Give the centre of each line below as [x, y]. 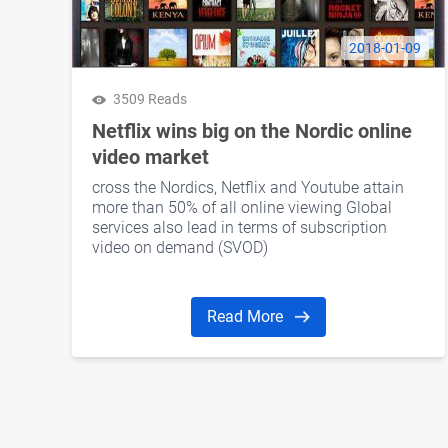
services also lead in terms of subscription [239, 228]
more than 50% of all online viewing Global [242, 208]
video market [150, 157]
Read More [247, 316]
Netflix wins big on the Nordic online [252, 131]
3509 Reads [150, 99]
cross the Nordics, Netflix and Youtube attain [248, 188]
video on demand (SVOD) [180, 248]
